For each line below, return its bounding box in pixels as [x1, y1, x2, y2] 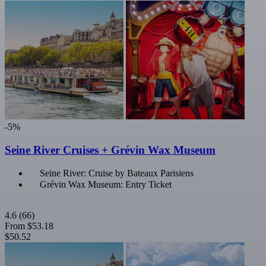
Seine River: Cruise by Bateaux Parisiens [40, 168, 194, 179]
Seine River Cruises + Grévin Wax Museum [5, 143, 216, 156]
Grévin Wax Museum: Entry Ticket [40, 179, 172, 190]
